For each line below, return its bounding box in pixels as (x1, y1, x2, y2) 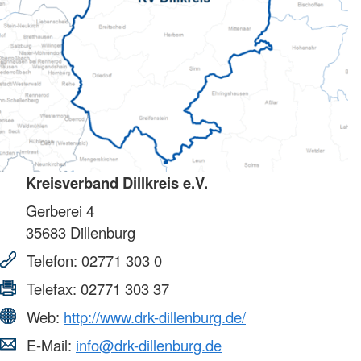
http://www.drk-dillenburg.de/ (64, 305, 246, 327)
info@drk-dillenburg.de (76, 334, 222, 355)
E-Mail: (23, 334, 76, 355)
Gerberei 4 (26, 199, 94, 221)
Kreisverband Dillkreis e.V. (26, 171, 208, 193)
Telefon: (23, 249, 81, 271)
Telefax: (23, 277, 81, 299)
